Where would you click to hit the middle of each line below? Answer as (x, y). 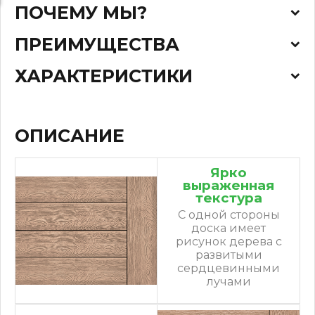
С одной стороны (229, 214)
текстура (229, 198)
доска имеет (229, 228)
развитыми (229, 255)
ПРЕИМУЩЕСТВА (97, 44)
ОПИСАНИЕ (70, 136)
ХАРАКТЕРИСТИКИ (104, 76)
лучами (229, 281)
